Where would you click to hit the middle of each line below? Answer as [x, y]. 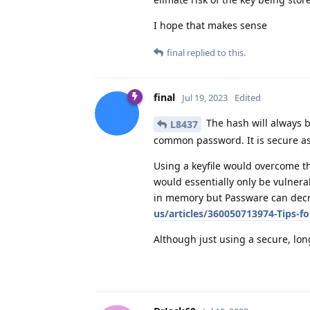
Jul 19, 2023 [205, 97]
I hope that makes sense [210, 25]
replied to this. [215, 52]
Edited [248, 97]
